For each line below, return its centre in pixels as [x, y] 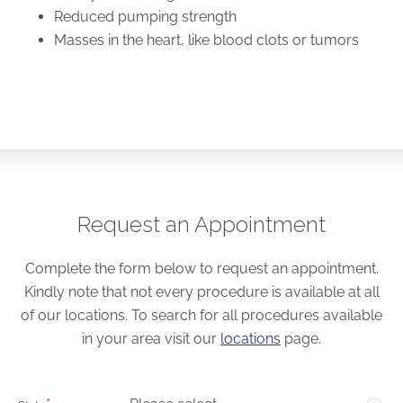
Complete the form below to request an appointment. [201, 268]
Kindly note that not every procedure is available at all [201, 291]
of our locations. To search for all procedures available [201, 315]
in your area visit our [151, 338]
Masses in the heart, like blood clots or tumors [206, 40]
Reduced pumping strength [145, 16]
